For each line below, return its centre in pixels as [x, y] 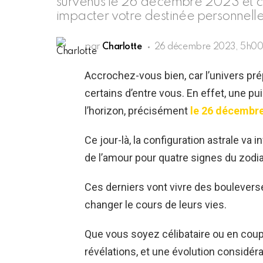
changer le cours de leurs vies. [156, 205]
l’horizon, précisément [137, 111]
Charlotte [122, 47]
